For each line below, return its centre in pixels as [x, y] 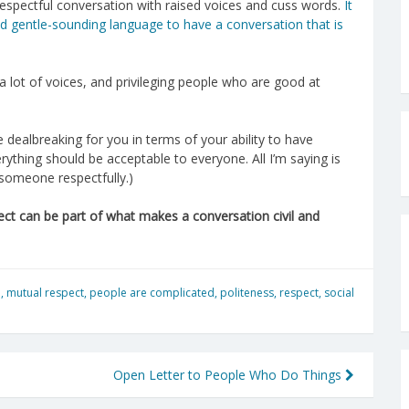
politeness [247, 292]
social [339, 292]
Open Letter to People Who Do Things [229, 374]
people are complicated [152, 292]
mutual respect [45, 292]
